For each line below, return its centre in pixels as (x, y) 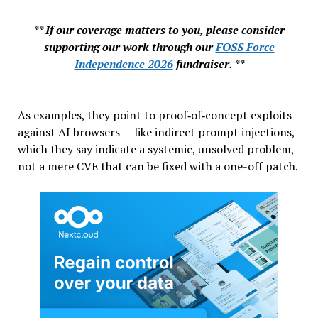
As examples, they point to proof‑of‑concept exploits (154, 115)
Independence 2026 (124, 64)
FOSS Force (245, 46)
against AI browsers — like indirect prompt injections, (156, 132)
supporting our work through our (130, 46)
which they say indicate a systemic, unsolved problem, (155, 149)
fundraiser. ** (208, 64)
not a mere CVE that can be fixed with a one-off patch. (158, 166)
